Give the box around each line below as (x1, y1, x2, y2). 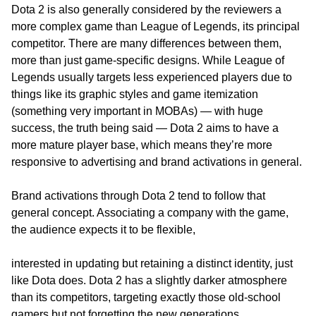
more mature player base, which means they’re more (11, 139, 272, 152)
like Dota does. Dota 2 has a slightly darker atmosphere (11, 274, 287, 287)
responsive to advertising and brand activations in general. (11, 156, 302, 169)
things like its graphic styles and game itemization (11, 88, 258, 101)
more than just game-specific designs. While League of (11, 54, 284, 67)
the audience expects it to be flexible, (11, 224, 195, 236)
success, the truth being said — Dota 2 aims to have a (11, 122, 279, 135)
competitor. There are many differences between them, (11, 37, 281, 50)
